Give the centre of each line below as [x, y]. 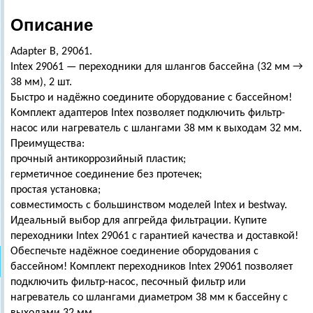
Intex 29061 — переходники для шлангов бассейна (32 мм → [156, 67]
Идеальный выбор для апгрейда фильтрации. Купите [139, 221]
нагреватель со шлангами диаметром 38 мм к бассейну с [149, 298]
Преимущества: [48, 144]
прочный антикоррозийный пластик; [98, 159]
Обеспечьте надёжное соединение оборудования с [134, 252]
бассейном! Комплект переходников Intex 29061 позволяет [152, 267]
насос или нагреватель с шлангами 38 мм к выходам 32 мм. [156, 129]
